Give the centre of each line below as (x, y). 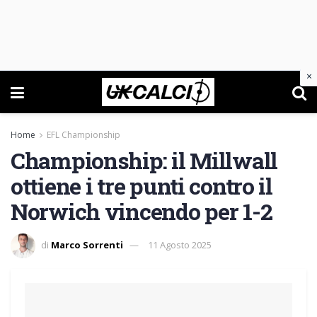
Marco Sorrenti (87, 244)
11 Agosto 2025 (180, 244)
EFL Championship (83, 135)
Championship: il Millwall (144, 160)
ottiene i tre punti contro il (142, 186)
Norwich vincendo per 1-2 (142, 211)
